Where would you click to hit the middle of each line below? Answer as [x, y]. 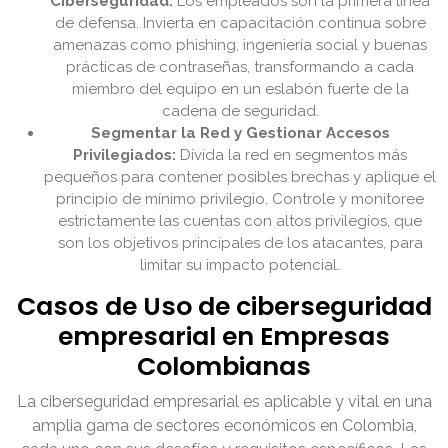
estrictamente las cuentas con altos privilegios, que [240, 221]
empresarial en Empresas [224, 337]
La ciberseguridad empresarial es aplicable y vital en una [224, 402]
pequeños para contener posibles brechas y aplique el [240, 177]
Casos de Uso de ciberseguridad [224, 307]
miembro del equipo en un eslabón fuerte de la [240, 89]
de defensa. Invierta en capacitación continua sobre [240, 23]
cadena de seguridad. [240, 111]
